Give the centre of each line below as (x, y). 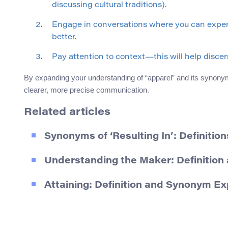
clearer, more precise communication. (87, 90)
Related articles (67, 113)
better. (64, 38)
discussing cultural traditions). (109, 6)
